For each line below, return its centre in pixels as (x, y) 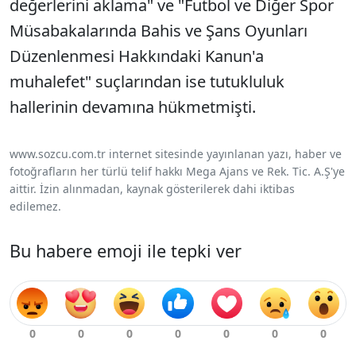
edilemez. (35, 207)
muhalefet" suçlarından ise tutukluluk (147, 82)
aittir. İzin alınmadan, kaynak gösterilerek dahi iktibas (152, 189)
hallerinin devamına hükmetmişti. (133, 107)
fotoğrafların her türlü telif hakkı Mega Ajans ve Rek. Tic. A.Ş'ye (177, 172)
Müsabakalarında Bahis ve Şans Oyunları (159, 31)
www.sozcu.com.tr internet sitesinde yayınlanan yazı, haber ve (176, 154)
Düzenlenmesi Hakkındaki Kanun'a (137, 56)
